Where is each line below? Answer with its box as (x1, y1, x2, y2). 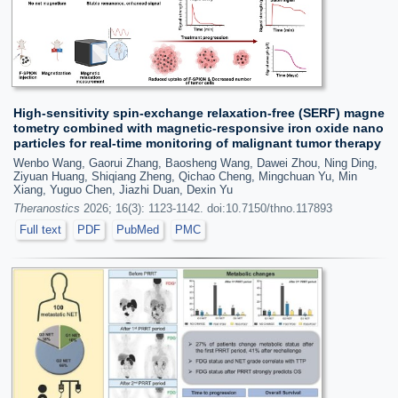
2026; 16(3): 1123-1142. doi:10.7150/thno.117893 (80, 202, 332, 215)
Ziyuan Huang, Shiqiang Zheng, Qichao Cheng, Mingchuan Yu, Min (13, 170, 357, 183)
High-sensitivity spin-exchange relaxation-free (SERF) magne (13, 106, 385, 120)
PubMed (116, 223, 159, 236)
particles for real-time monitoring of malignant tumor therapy (13, 136, 381, 150)
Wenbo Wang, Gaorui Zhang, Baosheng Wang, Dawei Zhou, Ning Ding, (13, 156, 378, 170)
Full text (20, 223, 61, 236)
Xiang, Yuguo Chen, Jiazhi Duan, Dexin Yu (13, 183, 233, 196)
